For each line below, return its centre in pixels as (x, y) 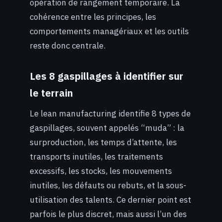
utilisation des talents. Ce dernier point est (111, 199)
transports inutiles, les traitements (96, 156)
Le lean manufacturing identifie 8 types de (110, 113)
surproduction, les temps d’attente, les (103, 142)
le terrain (51, 93)
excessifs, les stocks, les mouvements (101, 171)
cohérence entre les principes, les (93, 17)
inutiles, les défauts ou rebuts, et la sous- (108, 185)
